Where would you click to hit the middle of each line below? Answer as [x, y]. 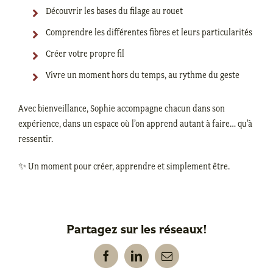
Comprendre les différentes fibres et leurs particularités [149, 32]
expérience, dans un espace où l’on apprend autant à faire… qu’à [135, 124]
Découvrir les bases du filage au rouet [114, 11]
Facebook [126, 261]
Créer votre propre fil [85, 54]
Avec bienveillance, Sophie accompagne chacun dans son [122, 108]
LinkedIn [156, 261]
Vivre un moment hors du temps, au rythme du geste [143, 75]
